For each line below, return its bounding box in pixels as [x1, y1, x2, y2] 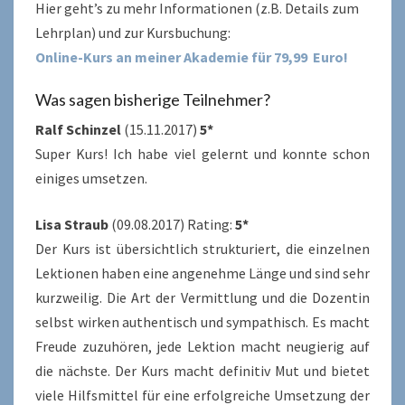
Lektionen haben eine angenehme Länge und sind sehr [35, 263, 370, 282]
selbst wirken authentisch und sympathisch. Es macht [35, 312, 370, 331]
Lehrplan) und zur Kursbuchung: [35, 23, 231, 42]
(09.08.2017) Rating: [108, 214, 235, 233]
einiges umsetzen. [35, 168, 147, 187]
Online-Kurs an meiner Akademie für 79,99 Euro [35, 47, 344, 66]
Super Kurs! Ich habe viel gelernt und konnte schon [35, 144, 370, 163]
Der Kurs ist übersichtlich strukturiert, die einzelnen [35, 239, 370, 258]
